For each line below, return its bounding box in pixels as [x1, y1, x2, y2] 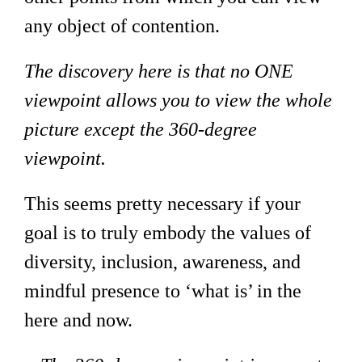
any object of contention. [24, 15, 220, 36]
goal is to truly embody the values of [24, 221, 311, 243]
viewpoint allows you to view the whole [24, 89, 332, 111]
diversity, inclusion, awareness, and [24, 250, 301, 272]
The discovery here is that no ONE [24, 60, 293, 82]
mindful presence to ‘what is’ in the [24, 280, 301, 301]
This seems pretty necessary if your [24, 192, 301, 214]
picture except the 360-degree [24, 118, 257, 140]
